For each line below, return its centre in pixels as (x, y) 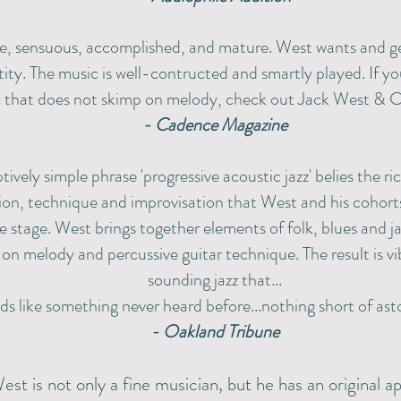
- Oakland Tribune (214, 332)
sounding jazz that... (214, 280)
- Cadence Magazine (214, 125)
